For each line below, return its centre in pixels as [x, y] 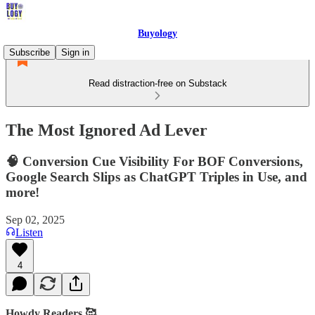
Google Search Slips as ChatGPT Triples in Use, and [156, 176]
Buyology [157, 33]
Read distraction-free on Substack [157, 83]
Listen [29, 232]
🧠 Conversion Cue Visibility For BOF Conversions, [154, 161]
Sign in [75, 52]
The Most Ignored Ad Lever [107, 130]
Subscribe [30, 52]
